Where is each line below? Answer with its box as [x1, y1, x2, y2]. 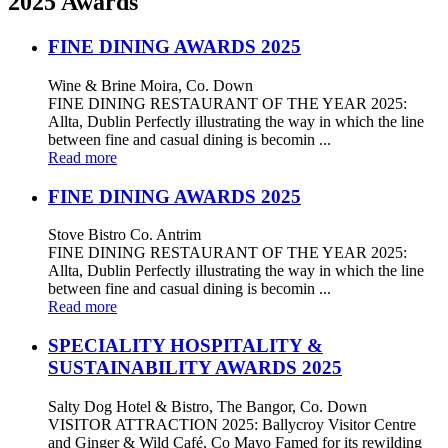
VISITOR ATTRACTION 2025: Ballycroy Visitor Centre [48, 415, 416, 433]
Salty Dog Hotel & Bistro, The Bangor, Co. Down [48, 397, 367, 415]
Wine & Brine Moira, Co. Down [48, 76, 253, 94]
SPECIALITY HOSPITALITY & [48, 335, 323, 357]
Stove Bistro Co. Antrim [48, 226, 201, 244]
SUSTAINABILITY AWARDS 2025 [48, 357, 342, 379]
